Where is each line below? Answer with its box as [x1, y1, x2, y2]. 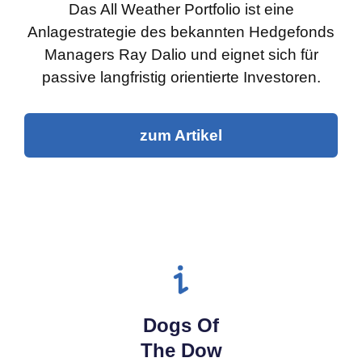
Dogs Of [143, 314, 219, 337]
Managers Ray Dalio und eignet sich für [44, 46, 318, 64]
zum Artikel [140, 127, 222, 145]
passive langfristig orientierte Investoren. [41, 69, 321, 86]
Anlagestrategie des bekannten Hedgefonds [27, 23, 335, 41]
